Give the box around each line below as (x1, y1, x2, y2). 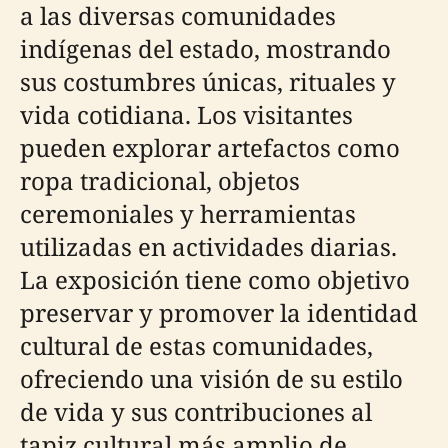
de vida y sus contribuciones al (20, 394, 372, 428)
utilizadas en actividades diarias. (20, 229, 397, 263)
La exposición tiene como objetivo (20, 262, 410, 296)
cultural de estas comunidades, (20, 328, 373, 362)
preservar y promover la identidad (20, 295, 418, 329)
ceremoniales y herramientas (20, 196, 356, 230)
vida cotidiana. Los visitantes (20, 97, 353, 131)
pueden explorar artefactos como (20, 130, 400, 164)
